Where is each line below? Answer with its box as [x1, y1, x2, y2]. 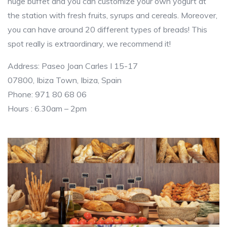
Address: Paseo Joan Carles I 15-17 [8, 60, 138, 71]
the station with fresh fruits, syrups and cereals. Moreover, [8, 10, 217, 20]
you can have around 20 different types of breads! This [8, 24, 207, 34]
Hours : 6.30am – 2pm [8, 103, 87, 113]
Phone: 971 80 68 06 [8, 89, 87, 99]
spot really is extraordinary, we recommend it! [8, 38, 171, 49]
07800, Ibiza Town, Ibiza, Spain [8, 74, 122, 85]
